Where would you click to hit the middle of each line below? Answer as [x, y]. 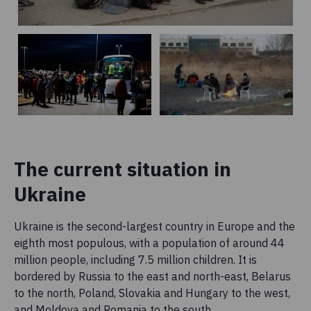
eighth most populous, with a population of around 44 [149, 243]
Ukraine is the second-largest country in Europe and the [154, 227]
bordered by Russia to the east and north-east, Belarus [152, 277]
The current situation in [123, 169]
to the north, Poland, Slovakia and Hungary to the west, [152, 293]
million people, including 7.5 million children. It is [135, 260]
